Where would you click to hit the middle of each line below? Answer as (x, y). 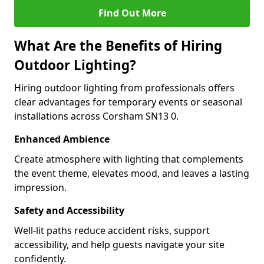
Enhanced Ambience (62, 139)
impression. (40, 187)
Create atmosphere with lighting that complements (129, 159)
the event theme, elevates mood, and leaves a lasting (132, 173)
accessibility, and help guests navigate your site (119, 245)
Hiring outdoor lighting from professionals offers (124, 88)
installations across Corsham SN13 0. (96, 116)
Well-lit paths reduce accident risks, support (112, 230)
